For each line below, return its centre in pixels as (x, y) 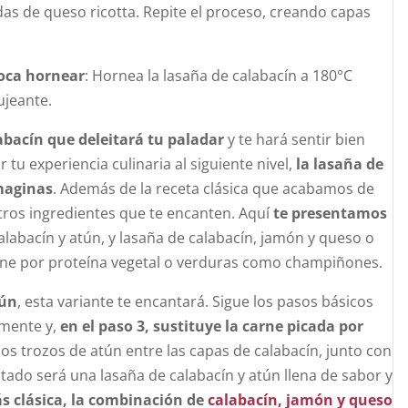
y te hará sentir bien (295, 139)
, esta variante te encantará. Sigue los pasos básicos (195, 301)
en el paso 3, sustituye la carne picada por (212, 326)
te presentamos (330, 213)
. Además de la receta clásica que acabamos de (214, 189)
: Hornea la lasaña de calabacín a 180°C (219, 76)
